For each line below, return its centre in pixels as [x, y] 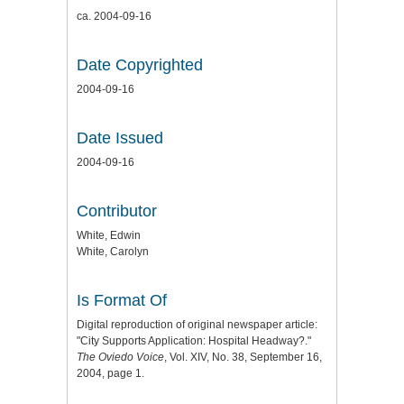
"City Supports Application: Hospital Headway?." [194, 340]
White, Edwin [109, 235]
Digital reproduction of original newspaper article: [197, 324]
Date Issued [120, 138]
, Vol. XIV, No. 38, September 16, [243, 357]
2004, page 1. [110, 373]
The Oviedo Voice [120, 357]
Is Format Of [122, 300]
